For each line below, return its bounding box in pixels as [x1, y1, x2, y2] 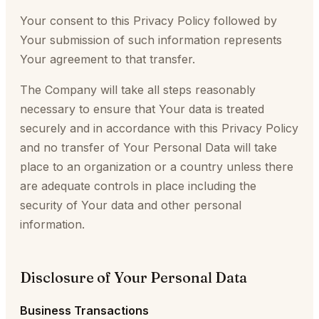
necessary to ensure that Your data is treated [20, 102, 264, 116]
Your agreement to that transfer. [20, 52, 195, 66]
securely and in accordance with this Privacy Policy [20, 121, 298, 135]
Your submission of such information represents [20, 33, 282, 47]
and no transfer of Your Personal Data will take [20, 140, 277, 155]
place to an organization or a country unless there [20, 159, 293, 174]
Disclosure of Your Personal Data [20, 268, 247, 286]
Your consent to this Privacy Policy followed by [20, 14, 277, 28]
